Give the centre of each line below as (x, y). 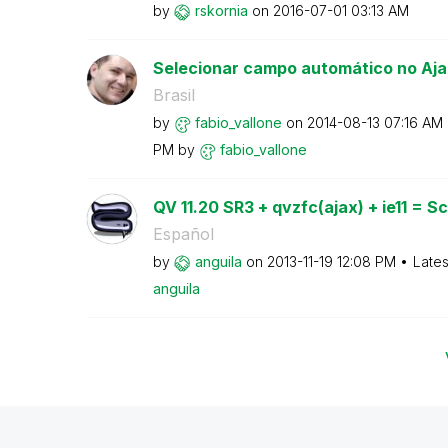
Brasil (173, 95)
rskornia (221, 10)
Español (183, 234)
